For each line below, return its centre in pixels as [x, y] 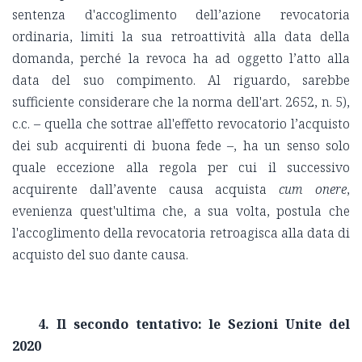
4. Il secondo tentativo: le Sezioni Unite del [194, 324]
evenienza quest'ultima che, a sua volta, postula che [181, 211]
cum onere [313, 189]
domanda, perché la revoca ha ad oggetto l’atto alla [181, 59]
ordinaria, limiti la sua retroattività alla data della [181, 37]
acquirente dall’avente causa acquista [146, 189]
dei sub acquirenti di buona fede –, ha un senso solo [181, 146]
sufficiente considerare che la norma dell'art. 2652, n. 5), [181, 102]
